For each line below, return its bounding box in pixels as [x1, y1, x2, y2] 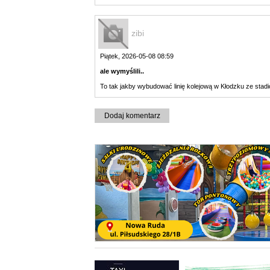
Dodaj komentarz [104, 111, 160, 120]
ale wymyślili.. [100, 67, 144, 75]
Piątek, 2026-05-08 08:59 [100, 52, 174, 60]
